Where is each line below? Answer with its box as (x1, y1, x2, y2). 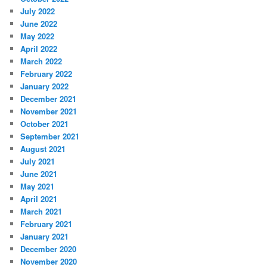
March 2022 (20, 55, 63, 67)
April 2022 (20, 43, 58, 55)
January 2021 (20, 231, 69, 243)
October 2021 (20, 118, 69, 130)
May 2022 (20, 30, 55, 42)
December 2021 (20, 93, 77, 105)
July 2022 (20, 5, 55, 17)
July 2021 (20, 156, 55, 167)
